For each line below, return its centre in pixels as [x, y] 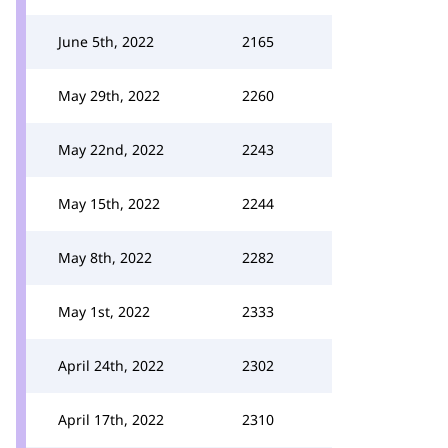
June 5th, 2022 [106, 41]
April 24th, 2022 [111, 365]
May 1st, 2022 [104, 311]
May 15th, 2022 [109, 203]
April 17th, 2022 [111, 419]
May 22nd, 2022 [111, 149]
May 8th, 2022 [105, 257]
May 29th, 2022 [109, 95]
